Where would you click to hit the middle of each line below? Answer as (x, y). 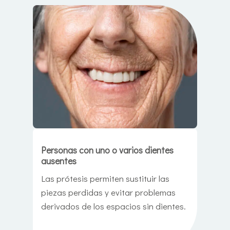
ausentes (59, 161)
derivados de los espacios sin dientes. (113, 206)
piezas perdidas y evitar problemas (108, 193)
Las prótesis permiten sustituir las (105, 179)
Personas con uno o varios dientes (107, 150)
